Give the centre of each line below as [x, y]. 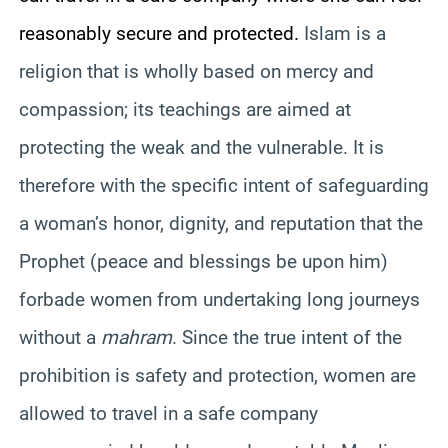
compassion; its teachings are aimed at [185, 109]
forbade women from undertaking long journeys [219, 299]
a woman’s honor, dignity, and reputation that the [221, 223]
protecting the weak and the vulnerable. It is [201, 147]
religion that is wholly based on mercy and [196, 71]
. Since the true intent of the [287, 337]
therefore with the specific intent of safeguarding [224, 185]
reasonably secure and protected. [161, 33]
